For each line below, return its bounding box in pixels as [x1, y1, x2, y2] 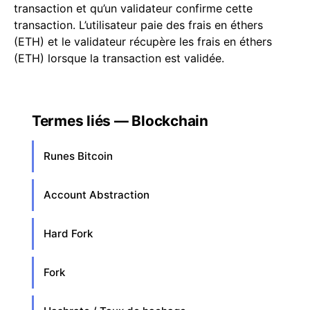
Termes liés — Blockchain [32, 112, 208, 129]
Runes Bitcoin [44, 149, 113, 163]
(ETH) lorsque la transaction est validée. [14, 51, 224, 65]
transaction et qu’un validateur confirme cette [14, 1, 253, 15]
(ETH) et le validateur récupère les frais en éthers [14, 35, 272, 48]
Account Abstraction [44, 188, 149, 201]
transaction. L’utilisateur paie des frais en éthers [14, 18, 263, 32]
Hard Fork [44, 227, 93, 240]
